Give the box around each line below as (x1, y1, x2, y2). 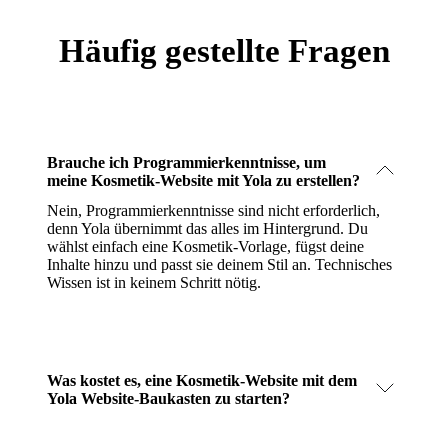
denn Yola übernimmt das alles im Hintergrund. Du (47, 219, 368, 237)
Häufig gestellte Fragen (58, 32, 390, 69)
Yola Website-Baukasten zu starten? (47, 389, 290, 407)
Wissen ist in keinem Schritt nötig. (47, 273, 261, 291)
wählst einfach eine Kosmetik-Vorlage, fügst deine (47, 237, 364, 255)
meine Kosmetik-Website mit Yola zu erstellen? (47, 171, 360, 189)
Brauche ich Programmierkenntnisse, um (47, 153, 326, 171)
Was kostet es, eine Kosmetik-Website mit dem (47, 371, 357, 389)
